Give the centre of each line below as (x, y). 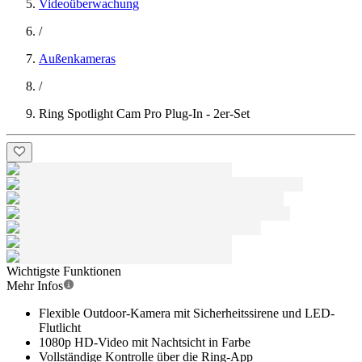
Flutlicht (60, 328)
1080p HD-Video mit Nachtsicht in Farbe (145, 342)
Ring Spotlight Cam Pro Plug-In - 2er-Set (144, 114)
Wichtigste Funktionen (64, 271)
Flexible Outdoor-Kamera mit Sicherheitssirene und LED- (187, 313)
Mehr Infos (35, 286)
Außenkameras (77, 59)
